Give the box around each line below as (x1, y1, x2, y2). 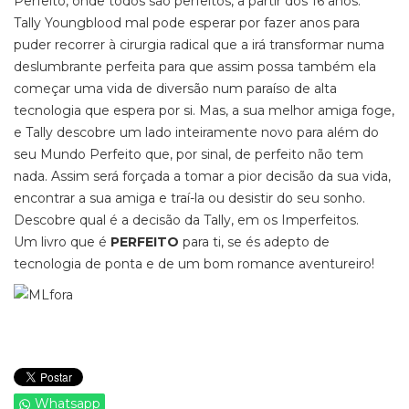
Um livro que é (14, 234, 110, 250)
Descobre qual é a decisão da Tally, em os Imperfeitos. (14, 212, 359, 228)
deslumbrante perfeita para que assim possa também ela (14, 58, 376, 75)
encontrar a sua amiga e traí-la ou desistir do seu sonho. (14, 190, 365, 206)
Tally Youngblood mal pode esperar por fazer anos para (14, 15, 360, 31)
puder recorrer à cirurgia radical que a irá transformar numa (14, 37, 384, 53)
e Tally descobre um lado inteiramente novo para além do (14, 124, 379, 141)
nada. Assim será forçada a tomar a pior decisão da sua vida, (14, 168, 391, 184)
